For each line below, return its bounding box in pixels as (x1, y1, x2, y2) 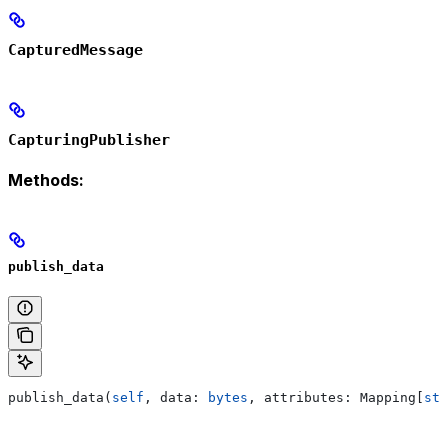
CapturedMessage (8, 41, 143, 60)
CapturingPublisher (8, 131, 170, 150)
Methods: (8, 170, 84, 191)
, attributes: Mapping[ (248, 390, 424, 406)
